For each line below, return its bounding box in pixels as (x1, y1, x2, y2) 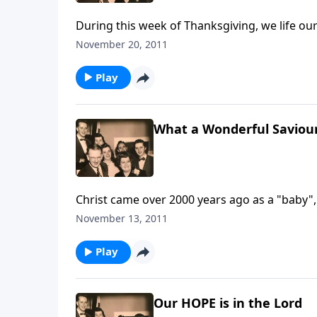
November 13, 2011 (76, 212, 168, 226)
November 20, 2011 (76, 37, 168, 51)
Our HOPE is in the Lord (154, 294, 302, 312)
